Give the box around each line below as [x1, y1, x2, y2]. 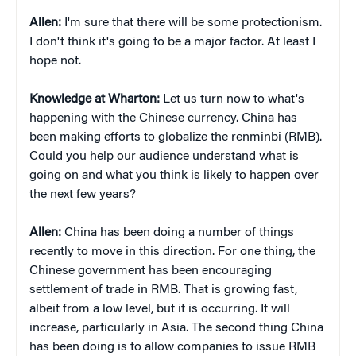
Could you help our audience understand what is [29, 150, 299, 164]
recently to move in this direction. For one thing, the [29, 246, 315, 259]
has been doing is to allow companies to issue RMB [29, 341, 315, 354]
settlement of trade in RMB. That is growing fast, [29, 284, 297, 297]
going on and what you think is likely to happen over [29, 169, 319, 183]
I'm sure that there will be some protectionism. [61, 17, 322, 30]
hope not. [29, 55, 81, 68]
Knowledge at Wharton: [29, 93, 160, 106]
